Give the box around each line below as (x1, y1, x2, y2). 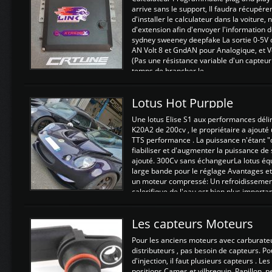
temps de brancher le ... (132, 66, 211, 76)
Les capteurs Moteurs (132, 216, 253, 232)
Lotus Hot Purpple (132, 95, 233, 111)
